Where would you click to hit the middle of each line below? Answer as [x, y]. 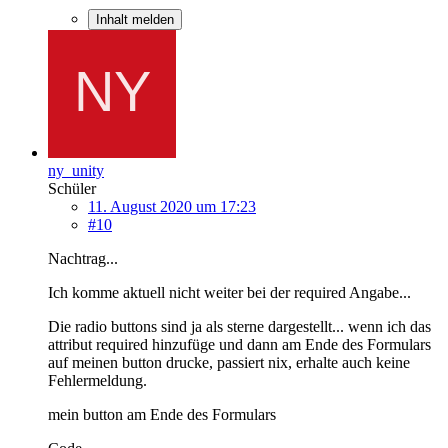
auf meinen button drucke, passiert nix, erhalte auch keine [229, 362]
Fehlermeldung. [97, 380]
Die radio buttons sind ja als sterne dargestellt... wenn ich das [239, 326]
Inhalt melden [135, 19]
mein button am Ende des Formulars [162, 414]
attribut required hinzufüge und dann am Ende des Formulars [239, 344]
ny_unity [76, 170]
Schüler [72, 188]
